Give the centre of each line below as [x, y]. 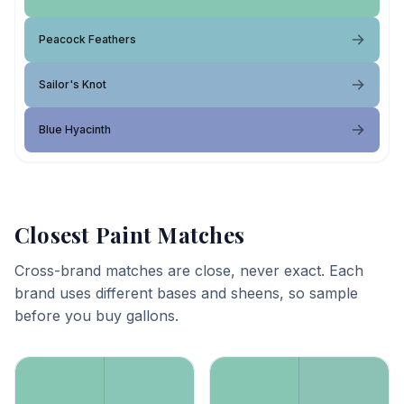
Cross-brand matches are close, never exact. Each [189, 271]
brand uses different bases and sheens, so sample [186, 293]
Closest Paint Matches [130, 234]
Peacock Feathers [87, 39]
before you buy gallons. [96, 316]
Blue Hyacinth [75, 129]
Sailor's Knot [73, 84]
